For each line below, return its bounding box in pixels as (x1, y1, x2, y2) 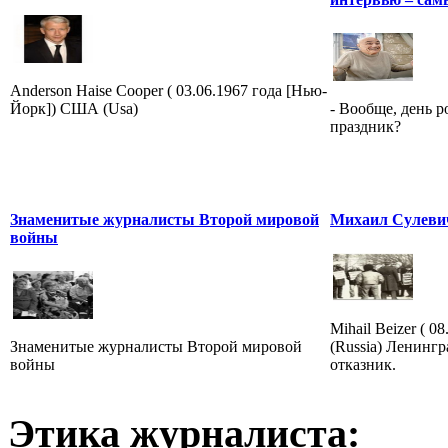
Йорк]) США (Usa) (10, 99, 138, 117)
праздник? (330, 117, 401, 135)
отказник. (330, 355, 396, 373)
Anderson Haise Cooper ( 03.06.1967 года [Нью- (10, 81, 327, 99)
